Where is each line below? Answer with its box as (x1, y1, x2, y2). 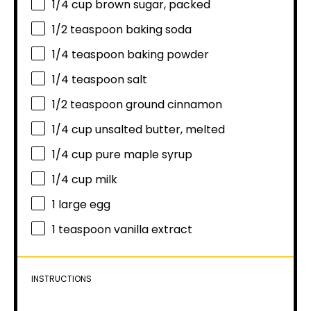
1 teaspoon (52, 221, 111, 238)
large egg (56, 196, 110, 213)
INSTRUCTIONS (31, 273, 92, 285)
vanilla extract (111, 221, 192, 238)
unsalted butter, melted (92, 121, 225, 138)
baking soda (123, 22, 192, 38)
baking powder (124, 47, 209, 63)
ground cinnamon (123, 96, 222, 113)
